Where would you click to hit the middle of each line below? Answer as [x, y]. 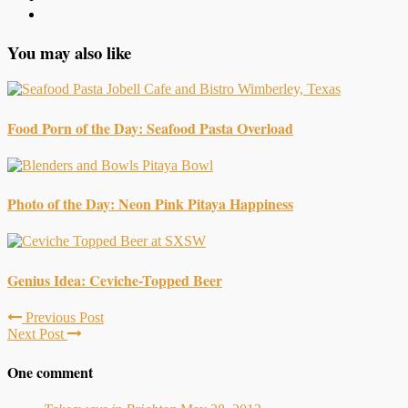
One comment [50, 372]
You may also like [69, 52]
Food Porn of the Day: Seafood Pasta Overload [150, 127]
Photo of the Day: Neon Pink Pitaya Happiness [150, 204]
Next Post [37, 333]
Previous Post [63, 317]
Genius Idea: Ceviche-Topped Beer [115, 280]
